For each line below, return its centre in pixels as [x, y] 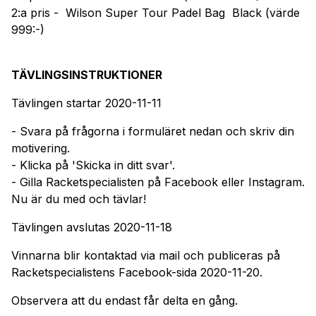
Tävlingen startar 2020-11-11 [86, 103]
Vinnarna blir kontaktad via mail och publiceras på [146, 255]
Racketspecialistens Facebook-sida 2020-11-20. [137, 272]
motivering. [41, 148]
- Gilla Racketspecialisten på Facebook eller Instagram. [158, 182]
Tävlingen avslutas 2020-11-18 [92, 227]
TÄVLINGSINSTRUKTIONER [87, 74]
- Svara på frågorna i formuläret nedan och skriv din [153, 131]
